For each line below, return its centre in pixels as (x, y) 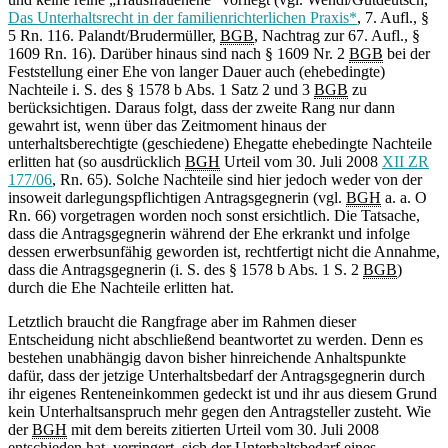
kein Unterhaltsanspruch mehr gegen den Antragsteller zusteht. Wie (219, 412)
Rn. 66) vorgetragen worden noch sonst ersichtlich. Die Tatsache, (214, 216)
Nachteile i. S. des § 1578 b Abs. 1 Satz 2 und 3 (161, 90)
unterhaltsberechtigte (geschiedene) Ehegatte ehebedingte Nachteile (220, 144)
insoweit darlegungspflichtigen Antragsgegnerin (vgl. (177, 198)
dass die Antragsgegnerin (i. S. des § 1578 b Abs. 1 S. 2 (185, 270)
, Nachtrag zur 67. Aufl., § (337, 36)
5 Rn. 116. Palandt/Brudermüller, (114, 36)
